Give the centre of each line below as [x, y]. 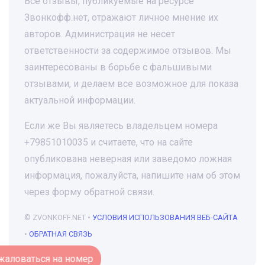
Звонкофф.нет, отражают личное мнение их [121, 17]
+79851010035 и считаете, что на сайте [109, 142]
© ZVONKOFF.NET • [58, 217]
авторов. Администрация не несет [100, 34]
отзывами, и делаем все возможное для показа [131, 84]
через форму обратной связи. [89, 192]
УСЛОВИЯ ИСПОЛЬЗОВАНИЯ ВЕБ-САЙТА [165, 217]
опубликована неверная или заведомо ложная [128, 159]
